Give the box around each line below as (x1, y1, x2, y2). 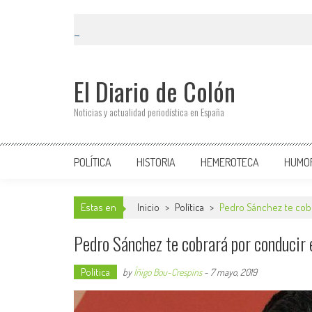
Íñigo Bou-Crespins (134, 266, 202, 278)
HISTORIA (136, 155, 175, 169)
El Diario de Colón (74, 72, 235, 109)
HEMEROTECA (201, 155, 259, 169)
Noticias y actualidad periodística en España (74, 104, 224, 119)
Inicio (137, 201, 162, 214)
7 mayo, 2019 (210, 266, 257, 278)
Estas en (81, 201, 116, 214)
